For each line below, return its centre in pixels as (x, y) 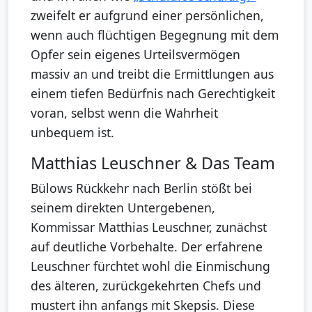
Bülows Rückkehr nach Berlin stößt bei (141, 188)
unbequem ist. (72, 133)
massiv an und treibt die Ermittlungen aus (152, 74)
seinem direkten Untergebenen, (123, 208)
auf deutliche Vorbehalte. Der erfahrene (147, 247)
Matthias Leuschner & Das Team (153, 163)
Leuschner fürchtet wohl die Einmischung (150, 266)
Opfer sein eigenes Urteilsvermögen (135, 55)
